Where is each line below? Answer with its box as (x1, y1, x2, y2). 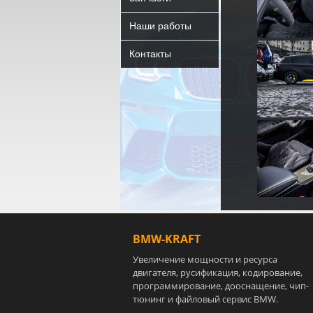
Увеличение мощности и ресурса (133, 253, 277, 265)
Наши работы (129, 20, 191, 31)
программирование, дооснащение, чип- (133, 279, 309, 292)
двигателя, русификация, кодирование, (133, 266, 303, 279)
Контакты (129, 48, 171, 59)
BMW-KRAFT (133, 231, 201, 247)
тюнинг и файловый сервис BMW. (133, 293, 278, 305)
